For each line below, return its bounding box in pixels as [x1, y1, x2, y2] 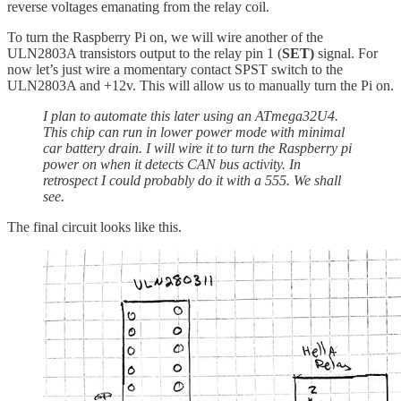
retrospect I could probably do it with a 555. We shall [43, 172, 341, 188]
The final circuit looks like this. [7, 218, 182, 235]
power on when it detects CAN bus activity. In [43, 156, 301, 172]
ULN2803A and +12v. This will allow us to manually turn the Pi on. [7, 77, 394, 93]
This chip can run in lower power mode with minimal [43, 124, 345, 140]
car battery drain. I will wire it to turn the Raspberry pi [43, 140, 352, 156]
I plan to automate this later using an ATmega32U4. [43, 107, 338, 124]
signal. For [314, 45, 378, 61]
